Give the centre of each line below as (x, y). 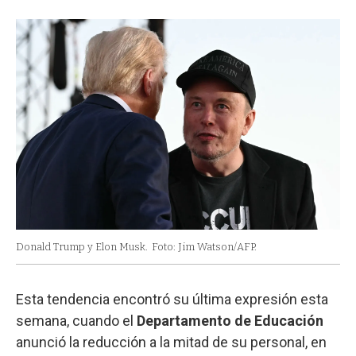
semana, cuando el (76, 321)
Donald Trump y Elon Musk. (82, 247)
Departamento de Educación (230, 321)
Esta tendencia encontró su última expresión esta (172, 300)
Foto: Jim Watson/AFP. (204, 247)
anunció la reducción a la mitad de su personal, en (171, 342)
